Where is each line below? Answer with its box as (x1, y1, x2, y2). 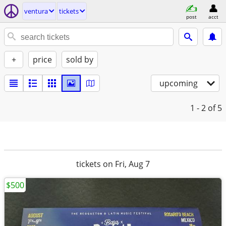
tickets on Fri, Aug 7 (76, 158, 150, 169)
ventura (24, 7, 48, 16)
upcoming (159, 78, 198, 89)
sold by (66, 54, 93, 65)
